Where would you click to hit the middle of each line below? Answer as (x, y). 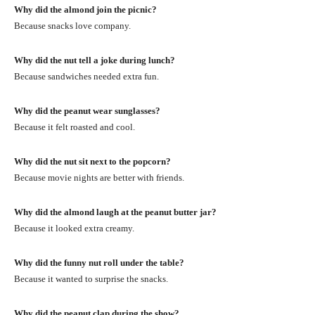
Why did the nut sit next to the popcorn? (92, 161)
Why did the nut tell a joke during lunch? (95, 60)
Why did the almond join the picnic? (85, 9)
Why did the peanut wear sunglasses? (87, 110)
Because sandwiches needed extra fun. (86, 76)
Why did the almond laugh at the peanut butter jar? (115, 212)
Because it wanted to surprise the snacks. (91, 278)
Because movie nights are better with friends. (99, 177)
